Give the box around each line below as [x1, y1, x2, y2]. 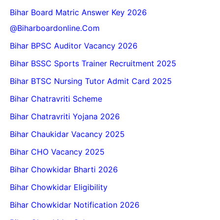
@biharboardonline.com [10, 23, 100, 33]
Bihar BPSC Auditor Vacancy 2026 [10, 41, 137, 51]
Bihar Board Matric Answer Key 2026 [10, 7, 147, 18]
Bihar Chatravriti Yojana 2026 [10, 111, 120, 122]
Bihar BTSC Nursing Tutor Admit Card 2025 [10, 76, 172, 86]
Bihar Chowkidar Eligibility [10, 182, 108, 192]
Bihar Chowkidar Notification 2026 [10, 200, 139, 210]
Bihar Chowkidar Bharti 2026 [10, 165, 118, 175]
